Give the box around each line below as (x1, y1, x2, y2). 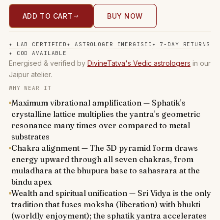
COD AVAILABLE (16, 50, 67, 56)
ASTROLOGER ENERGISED (74, 41, 152, 48)
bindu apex (11, 177, 52, 187)
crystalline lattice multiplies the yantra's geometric (11, 109, 200, 119)
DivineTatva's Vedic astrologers (87, 59, 191, 67)
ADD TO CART (22, 12, 73, 20)
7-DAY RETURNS (160, 41, 210, 48)
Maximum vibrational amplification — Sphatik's (11, 98, 186, 108)
